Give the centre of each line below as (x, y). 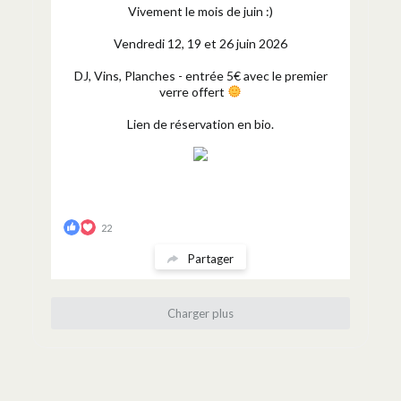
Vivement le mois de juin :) (200, 11)
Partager (211, 258)
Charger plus (200, 313)
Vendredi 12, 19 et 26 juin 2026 (200, 43)
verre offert (194, 92)
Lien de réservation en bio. (200, 124)
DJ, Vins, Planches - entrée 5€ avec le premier (200, 76)
